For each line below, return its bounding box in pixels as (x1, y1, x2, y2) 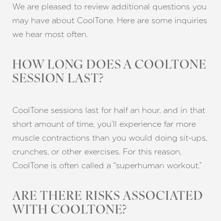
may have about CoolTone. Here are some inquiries (12, 16, 207, 25)
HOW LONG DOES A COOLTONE (12, 60, 207, 72)
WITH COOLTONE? (12, 205, 128, 217)
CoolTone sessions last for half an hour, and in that (12, 106, 205, 115)
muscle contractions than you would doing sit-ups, (12, 133, 207, 143)
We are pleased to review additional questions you (12, 2, 207, 11)
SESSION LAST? (12, 74, 104, 85)
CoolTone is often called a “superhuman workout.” (12, 161, 202, 170)
